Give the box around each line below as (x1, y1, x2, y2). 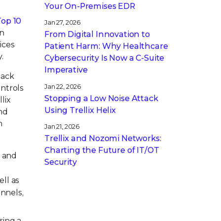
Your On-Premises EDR (44, 1, 135, 11)
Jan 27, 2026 (44, 19, 81, 27)
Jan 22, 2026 (44, 82, 81, 90)
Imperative (44, 65, 88, 75)
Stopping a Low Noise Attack (44, 93, 158, 103)
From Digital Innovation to (44, 30, 150, 39)
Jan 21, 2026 (44, 122, 80, 130)
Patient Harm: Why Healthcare (44, 41, 168, 51)
